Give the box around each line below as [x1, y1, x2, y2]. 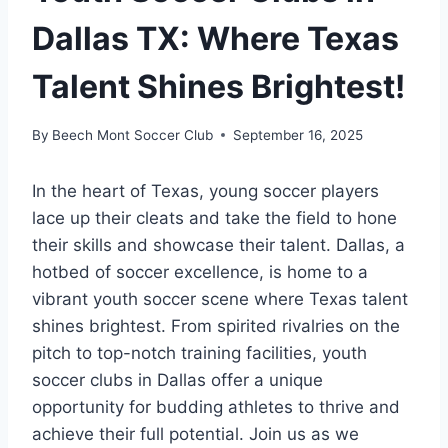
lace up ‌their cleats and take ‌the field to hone [32, 207, 397, 228]
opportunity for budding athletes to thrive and [32, 396, 400, 417]
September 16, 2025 [233, 126, 364, 143]
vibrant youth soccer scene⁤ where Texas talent [32, 288, 408, 309]
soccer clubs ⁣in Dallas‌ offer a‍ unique [32, 369, 323, 390]
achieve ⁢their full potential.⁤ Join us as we [32, 423, 359, 444]
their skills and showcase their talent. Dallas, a [32, 234, 405, 255]
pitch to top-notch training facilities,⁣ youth [32, 342, 367, 363]
